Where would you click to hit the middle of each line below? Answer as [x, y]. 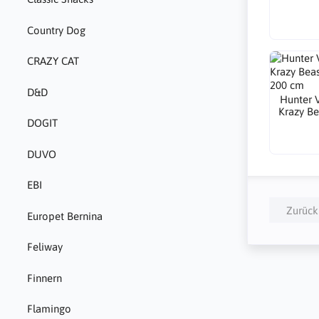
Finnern [44, 278]
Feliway [45, 247]
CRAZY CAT [53, 61]
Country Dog [56, 30]
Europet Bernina [64, 216]
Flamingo [49, 309]
